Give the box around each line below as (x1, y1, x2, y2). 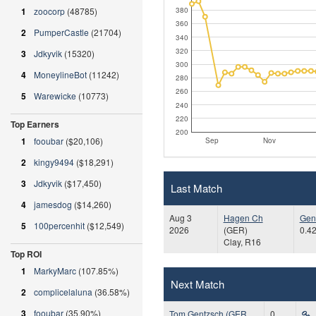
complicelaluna (34, 286, 92, 298)
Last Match (170, 180, 222, 195)
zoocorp (34, 5, 65, 17)
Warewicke (34, 90, 76, 102)
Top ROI (11, 248, 42, 260)
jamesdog (34, 198, 72, 210)
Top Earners (11, 118, 59, 130)
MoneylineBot (34, 68, 87, 80)
